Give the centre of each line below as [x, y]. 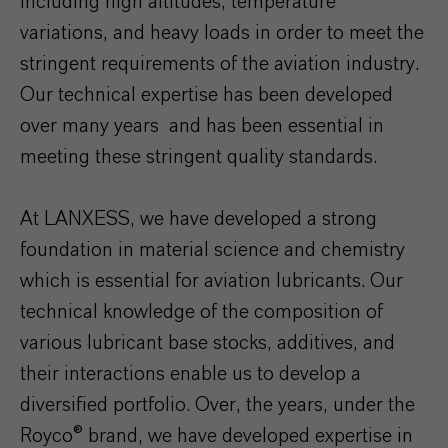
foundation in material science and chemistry [212, 250]
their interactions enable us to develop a [190, 374]
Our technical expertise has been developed [206, 95]
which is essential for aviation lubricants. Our [211, 281]
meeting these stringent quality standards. [198, 157]
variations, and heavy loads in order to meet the [222, 33]
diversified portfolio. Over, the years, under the [217, 405]
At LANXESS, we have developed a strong [198, 219]
